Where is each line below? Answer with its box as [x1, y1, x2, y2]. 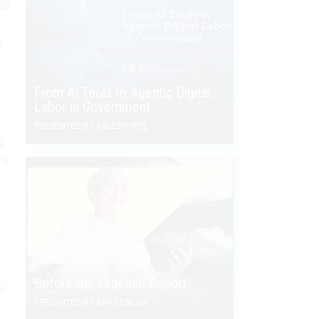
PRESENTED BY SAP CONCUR [34, 297, 149, 308]
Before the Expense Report [34, 274, 187, 292]
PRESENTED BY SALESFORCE [34, 120, 148, 131]
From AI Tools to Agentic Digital [34, 83, 211, 101]
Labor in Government [34, 98, 150, 115]
